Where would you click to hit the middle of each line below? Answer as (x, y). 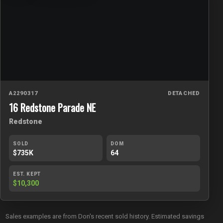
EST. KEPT (27, 174)
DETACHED (184, 94)
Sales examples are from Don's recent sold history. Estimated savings (105, 217)
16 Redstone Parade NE (52, 108)
